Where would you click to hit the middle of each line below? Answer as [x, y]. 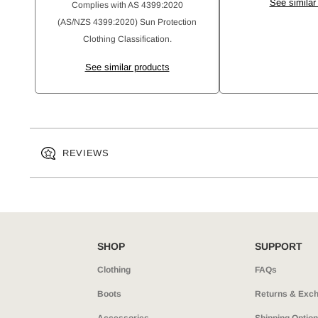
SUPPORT [279, 246]
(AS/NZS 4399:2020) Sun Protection [127, 22]
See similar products [127, 67]
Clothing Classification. [127, 39]
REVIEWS [86, 153]
